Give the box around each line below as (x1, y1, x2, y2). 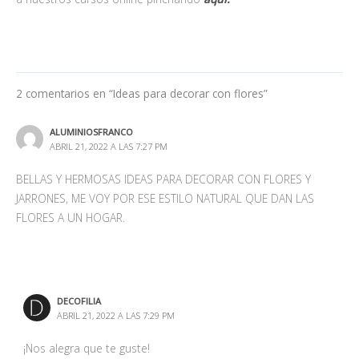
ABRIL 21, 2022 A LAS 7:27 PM (49, 140, 167, 153)
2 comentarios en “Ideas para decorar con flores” (16, 85, 268, 101)
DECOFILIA (56, 295, 101, 308)
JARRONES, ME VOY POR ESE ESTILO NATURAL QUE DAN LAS (16, 191, 314, 207)
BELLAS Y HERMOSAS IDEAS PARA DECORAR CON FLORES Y (16, 171, 311, 188)
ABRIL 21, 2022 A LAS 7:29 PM (56, 309, 175, 322)
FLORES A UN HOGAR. (16, 210, 125, 226)
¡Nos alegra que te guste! (23, 341, 151, 357)
